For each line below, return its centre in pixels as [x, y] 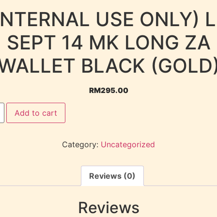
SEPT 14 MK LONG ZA [108, 43]
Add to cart [36, 113]
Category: [81, 145]
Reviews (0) [112, 176]
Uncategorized [128, 145]
